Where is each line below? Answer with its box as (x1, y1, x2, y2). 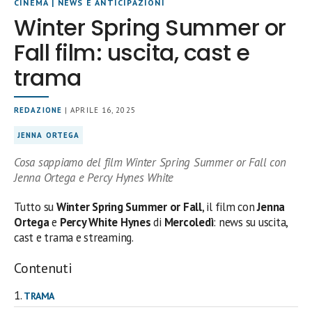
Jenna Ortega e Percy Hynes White (14, 170, 174, 185)
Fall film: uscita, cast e (14, 37, 250, 68)
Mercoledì (164, 214, 214, 230)
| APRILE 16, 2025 (61, 105, 136, 115)
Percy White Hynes (59, 214, 151, 230)
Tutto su (14, 199, 56, 214)
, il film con (201, 199, 258, 214)
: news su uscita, (213, 214, 288, 230)
